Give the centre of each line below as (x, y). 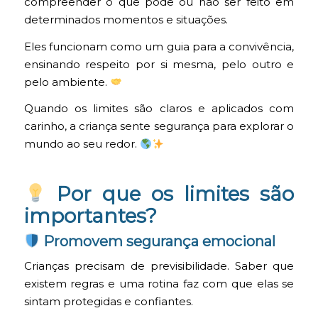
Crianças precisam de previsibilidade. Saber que (159, 267)
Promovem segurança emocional (158, 241)
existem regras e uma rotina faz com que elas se (159, 284)
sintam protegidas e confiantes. (108, 302)
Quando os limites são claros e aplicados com (159, 109)
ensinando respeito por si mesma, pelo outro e (159, 64)
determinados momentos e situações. (126, 20)
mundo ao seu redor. (82, 144)
